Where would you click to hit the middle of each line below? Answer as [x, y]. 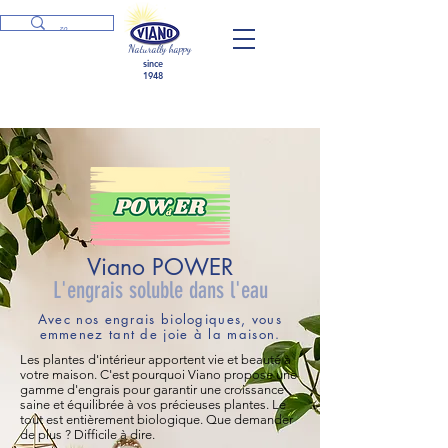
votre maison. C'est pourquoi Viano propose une [158, 374]
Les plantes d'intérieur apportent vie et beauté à [155, 359]
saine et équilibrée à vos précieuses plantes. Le [153, 404]
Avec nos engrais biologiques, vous [160, 319]
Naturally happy [159, 48]
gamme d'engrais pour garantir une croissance [152, 389]
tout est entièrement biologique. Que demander [156, 419]
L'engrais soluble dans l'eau [160, 290]
